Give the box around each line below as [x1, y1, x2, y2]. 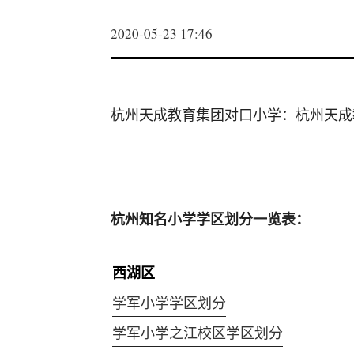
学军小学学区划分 [112, 293, 226, 312]
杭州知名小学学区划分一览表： [111, 209, 310, 229]
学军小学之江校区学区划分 [112, 323, 283, 342]
